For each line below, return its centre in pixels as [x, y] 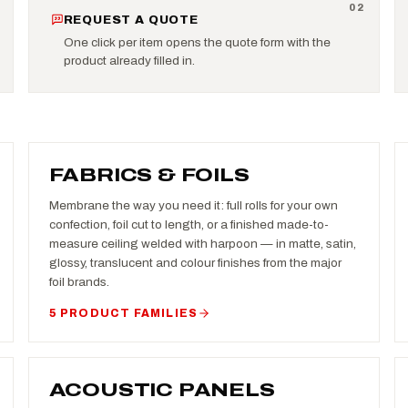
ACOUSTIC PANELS [162, 389]
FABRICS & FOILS [149, 174]
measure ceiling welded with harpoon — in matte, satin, [202, 243]
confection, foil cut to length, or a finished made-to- [189, 224]
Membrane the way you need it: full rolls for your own [193, 205]
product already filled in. [129, 61]
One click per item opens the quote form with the [197, 42]
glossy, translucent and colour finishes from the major [195, 262]
